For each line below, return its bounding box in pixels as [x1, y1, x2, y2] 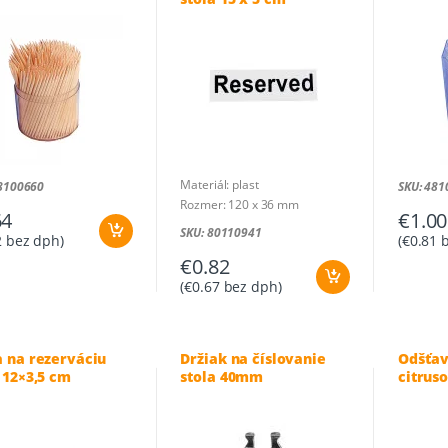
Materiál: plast [180, 175, 259, 193]
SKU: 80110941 [180, 223, 262, 241]
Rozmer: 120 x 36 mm [180, 195, 299, 213]
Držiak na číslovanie [180, 348, 326, 368]
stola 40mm [180, 366, 264, 386]
